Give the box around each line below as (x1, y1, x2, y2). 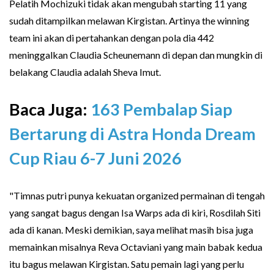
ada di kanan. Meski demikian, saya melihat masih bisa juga (9, 224, 253, 236)
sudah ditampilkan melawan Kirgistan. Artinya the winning (9, 14, 250, 26)
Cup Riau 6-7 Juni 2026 (9, 147, 182, 168)
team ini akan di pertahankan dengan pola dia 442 (9, 31, 214, 43)
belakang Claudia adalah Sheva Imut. (9, 65, 163, 78)
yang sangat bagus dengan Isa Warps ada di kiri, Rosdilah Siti (9, 207, 261, 219)
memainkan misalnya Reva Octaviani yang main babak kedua (9, 241, 262, 253)
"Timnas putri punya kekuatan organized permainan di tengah (9, 190, 265, 202)
